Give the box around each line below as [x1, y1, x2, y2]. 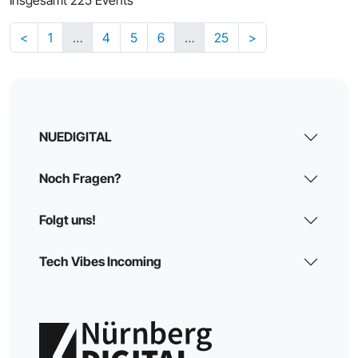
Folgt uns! [39, 212, 97, 229]
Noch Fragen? [39, 170, 121, 187]
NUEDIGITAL [39, 129, 113, 145]
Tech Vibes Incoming [39, 253, 162, 270]
